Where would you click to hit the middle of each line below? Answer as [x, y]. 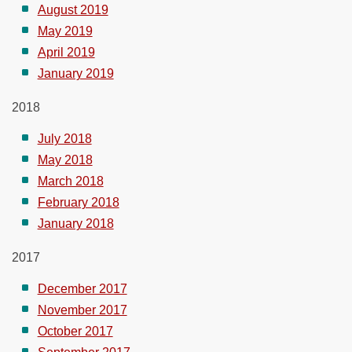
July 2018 [64, 138]
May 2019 [65, 31]
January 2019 [75, 73]
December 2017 [82, 288]
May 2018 [65, 159]
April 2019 [66, 52]
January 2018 [75, 223]
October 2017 [75, 331]
